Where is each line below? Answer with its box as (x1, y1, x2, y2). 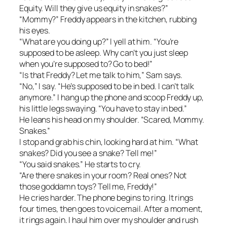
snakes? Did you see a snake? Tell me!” (19, 147, 158, 159)
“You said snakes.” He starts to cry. (19, 159, 141, 170)
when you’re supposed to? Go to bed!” (19, 58, 153, 70)
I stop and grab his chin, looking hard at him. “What (19, 136, 198, 148)
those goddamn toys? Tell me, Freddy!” (19, 181, 158, 193)
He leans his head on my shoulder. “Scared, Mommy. (19, 114, 205, 126)
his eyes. (19, 25, 51, 36)
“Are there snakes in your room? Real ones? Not (19, 170, 187, 181)
